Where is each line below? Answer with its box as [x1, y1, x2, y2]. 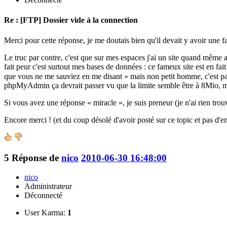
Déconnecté [24, 191, 62, 200]
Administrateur [24, 182, 72, 191]
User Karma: [24, 208, 67, 217]
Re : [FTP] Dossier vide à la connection [4, 15, 138, 24]
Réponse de [12, 152, 61, 163]
